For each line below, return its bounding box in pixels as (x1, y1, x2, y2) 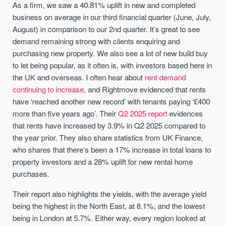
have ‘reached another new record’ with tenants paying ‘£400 (13, 96, 210, 107)
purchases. (13, 168, 50, 179)
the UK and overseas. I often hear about (13, 72, 145, 83)
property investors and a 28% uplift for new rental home (13, 156, 193, 167)
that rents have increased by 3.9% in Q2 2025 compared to (13, 120, 206, 131)
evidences (167, 108, 203, 119)
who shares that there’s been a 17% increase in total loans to (13, 144, 211, 155)
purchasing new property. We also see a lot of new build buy (13, 48, 208, 59)
